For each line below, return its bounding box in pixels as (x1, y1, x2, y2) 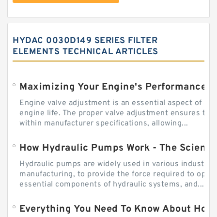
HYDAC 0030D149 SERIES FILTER (13, 35, 157, 47)
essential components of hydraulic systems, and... (19, 180, 204, 190)
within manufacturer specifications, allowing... (19, 119, 188, 129)
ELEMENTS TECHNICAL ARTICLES (13, 46, 158, 58)
